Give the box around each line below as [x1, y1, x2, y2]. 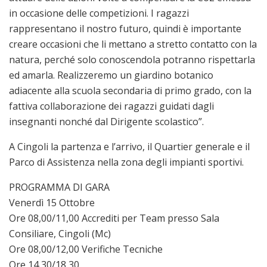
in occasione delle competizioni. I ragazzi [9, 6, 189, 20]
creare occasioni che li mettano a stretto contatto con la [9, 37, 257, 51]
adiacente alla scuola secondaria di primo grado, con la [9, 83, 252, 97]
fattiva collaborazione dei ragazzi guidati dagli [9, 99, 214, 113]
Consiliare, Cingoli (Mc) [9, 226, 111, 240]
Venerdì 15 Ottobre [9, 195, 95, 209]
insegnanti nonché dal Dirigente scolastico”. [9, 114, 204, 128]
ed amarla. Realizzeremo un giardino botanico [9, 68, 213, 82]
